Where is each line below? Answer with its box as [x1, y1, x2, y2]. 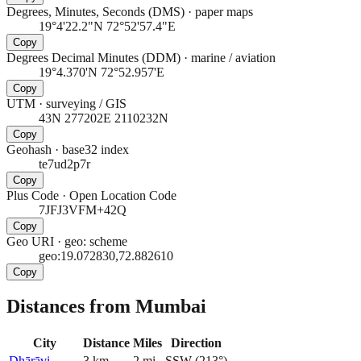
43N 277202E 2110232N [39, 110, 168, 125]
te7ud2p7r [39, 156, 90, 171]
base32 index [62, 142, 129, 156]
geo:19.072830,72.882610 [39, 248, 173, 263]
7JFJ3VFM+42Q [39, 202, 127, 217]
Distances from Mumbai [6, 296, 206, 317]
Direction [171, 336, 222, 351]
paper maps [195, 4, 253, 19]
